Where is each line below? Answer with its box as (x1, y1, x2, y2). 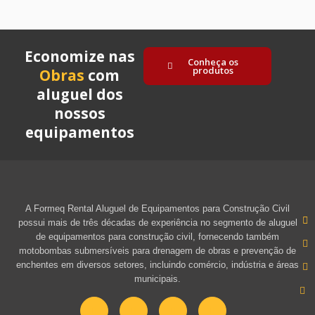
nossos (53, 103, 105, 124)
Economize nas (24, 46, 135, 67)
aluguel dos (36, 84, 123, 105)
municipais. (134, 274, 181, 285)
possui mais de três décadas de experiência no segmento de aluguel (18, 217, 297, 229)
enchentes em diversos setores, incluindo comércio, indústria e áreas (16, 259, 299, 271)
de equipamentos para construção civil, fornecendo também (36, 231, 279, 243)
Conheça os (187, 56, 238, 69)
